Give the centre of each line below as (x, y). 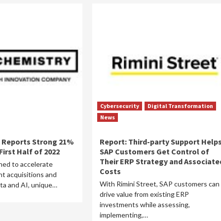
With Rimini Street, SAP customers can (159, 184)
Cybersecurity (119, 106)
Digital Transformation (180, 106)
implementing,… (124, 215)
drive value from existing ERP (144, 194)
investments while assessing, (145, 204)
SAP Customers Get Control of (154, 151)
